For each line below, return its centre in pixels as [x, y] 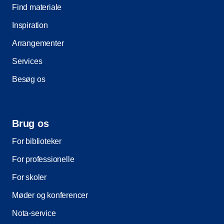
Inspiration [30, 25]
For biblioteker [37, 141]
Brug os [30, 123]
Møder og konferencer [50, 195]
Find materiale [37, 7]
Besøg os [29, 79]
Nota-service [34, 213]
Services [27, 61]
